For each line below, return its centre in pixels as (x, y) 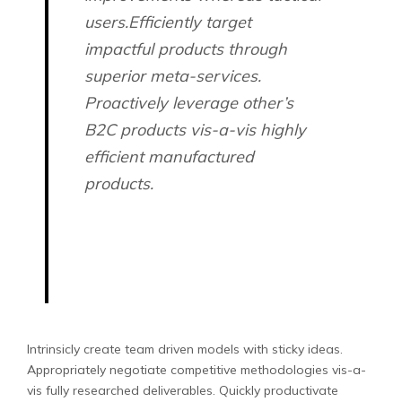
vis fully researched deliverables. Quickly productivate (183, 390)
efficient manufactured (169, 157)
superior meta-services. (173, 76)
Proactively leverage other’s (189, 103)
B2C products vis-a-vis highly (195, 130)
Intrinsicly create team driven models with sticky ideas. (185, 349)
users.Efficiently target (168, 22)
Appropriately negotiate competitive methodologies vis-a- (197, 370)
